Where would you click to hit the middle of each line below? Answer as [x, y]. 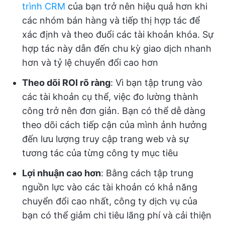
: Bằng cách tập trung [147, 173]
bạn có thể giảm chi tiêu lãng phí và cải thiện [117, 215]
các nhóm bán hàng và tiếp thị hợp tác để [111, 20]
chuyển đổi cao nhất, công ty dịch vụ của [110, 201]
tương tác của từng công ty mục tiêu [100, 153]
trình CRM [44, 6]
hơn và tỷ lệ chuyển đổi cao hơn [90, 63]
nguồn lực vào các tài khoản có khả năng [110, 187]
